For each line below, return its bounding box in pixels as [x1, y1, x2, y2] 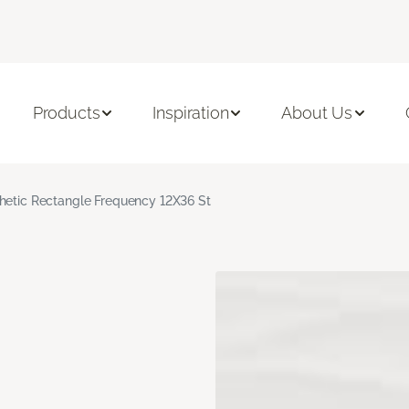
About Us [281, 103, 353, 123]
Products [32, 103, 100, 123]
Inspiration [152, 103, 229, 123]
